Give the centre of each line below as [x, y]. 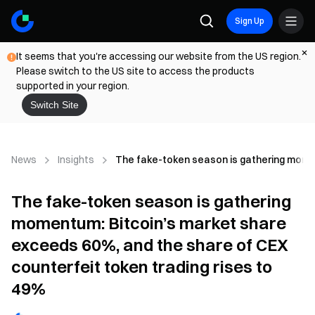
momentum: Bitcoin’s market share [149, 223]
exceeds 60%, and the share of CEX [150, 245]
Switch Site [54, 105]
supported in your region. [73, 86]
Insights [76, 159]
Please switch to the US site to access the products [135, 71]
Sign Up [250, 21]
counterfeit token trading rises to [142, 266]
